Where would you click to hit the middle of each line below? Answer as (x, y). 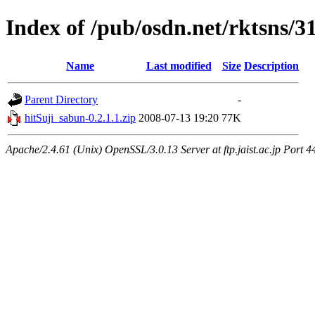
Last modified (179, 65)
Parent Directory (61, 99)
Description (271, 65)
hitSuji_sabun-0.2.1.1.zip (80, 117)
